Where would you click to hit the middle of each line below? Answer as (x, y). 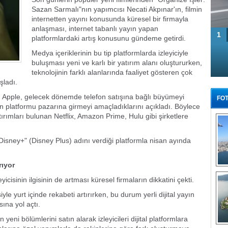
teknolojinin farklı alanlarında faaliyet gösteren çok (112, 72)
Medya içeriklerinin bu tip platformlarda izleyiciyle (110, 53)
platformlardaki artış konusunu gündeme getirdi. (110, 38)
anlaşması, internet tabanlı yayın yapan (95, 28)
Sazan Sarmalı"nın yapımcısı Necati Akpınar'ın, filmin (117, 9)
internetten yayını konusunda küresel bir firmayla (110, 19)
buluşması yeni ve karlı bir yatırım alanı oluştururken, (117, 63)
